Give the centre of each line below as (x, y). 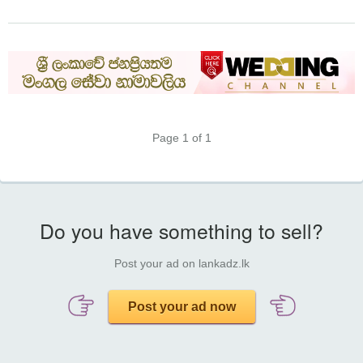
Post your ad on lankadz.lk (181, 264)
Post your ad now (181, 307)
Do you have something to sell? (181, 231)
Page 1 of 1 (181, 137)
